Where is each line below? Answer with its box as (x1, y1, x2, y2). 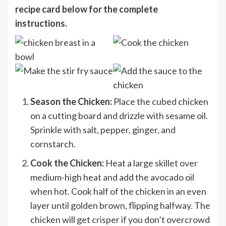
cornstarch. (30, 138, 76, 149)
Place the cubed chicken (114, 95, 208, 107)
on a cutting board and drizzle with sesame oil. (30, 109, 208, 121)
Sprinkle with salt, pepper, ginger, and (30, 124, 176, 135)
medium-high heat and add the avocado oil (30, 171, 194, 183)
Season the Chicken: (30, 95, 114, 107)
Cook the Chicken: (30, 157, 104, 168)
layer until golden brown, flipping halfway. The (30, 199, 210, 211)
